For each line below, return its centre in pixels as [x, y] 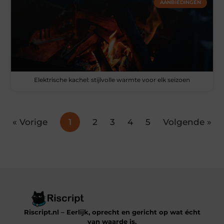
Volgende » [187, 122]
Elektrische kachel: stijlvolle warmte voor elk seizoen [112, 80]
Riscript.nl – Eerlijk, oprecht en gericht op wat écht [112, 212]
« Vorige [30, 122]
